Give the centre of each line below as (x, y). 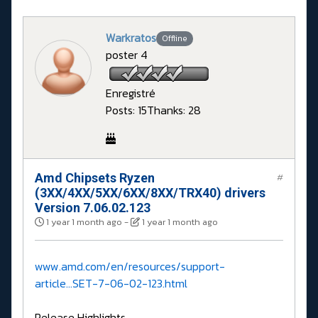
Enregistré (131, 93)
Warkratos (131, 37)
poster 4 (127, 54)
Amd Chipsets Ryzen (95, 177)
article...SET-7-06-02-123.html (111, 283)
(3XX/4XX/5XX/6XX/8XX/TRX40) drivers (150, 192)
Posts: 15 (126, 110)
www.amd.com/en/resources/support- (130, 266)
